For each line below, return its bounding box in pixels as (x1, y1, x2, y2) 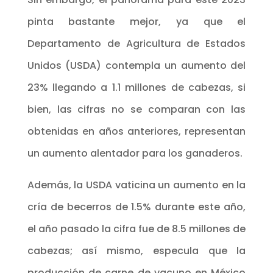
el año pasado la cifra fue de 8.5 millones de (27, 221, 246, 236)
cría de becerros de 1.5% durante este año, (27, 199, 246, 214)
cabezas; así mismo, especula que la (27, 243, 246, 258)
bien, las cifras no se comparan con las (27, 102, 246, 116)
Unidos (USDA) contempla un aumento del (27, 58, 246, 73)
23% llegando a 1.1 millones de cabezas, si (27, 80, 246, 94)
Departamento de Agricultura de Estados (27, 36, 246, 51)
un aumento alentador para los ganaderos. (27, 146, 243, 160)
